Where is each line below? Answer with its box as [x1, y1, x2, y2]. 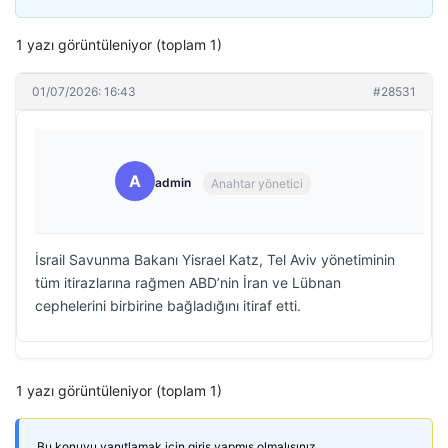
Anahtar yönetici [211, 175, 303, 191]
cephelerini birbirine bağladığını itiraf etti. [35, 297, 301, 314]
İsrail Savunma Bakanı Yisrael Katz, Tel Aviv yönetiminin [35, 251, 395, 268]
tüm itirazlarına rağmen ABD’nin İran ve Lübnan [35, 274, 341, 291]
